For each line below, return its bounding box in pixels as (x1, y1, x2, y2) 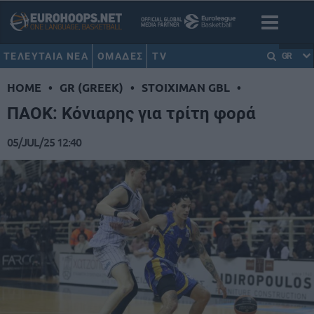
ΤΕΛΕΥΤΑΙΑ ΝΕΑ (4, 50, 89, 62)
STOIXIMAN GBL (142, 80, 230, 95)
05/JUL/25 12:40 (7, 134, 81, 150)
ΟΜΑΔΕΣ (97, 50, 144, 62)
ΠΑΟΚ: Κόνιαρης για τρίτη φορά (7, 104, 256, 124)
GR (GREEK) (60, 80, 123, 95)
